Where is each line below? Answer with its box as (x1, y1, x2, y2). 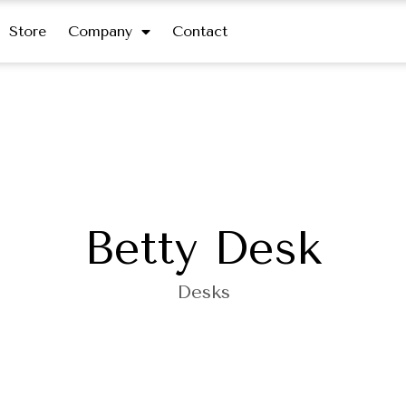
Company (67, 22, 132, 40)
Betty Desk (84, 221, 322, 275)
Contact (171, 22, 227, 40)
